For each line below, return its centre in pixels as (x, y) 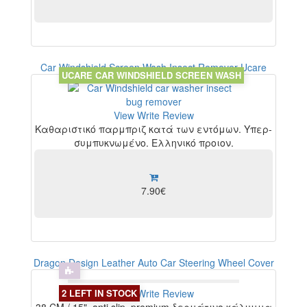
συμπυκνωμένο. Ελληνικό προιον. (153, 143)
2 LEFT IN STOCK (99, 293)
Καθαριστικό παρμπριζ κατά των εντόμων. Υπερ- (153, 129)
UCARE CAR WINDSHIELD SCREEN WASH (151, 75)
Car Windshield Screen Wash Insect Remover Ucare (153, 67)
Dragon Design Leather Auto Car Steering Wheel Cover (153, 263)
